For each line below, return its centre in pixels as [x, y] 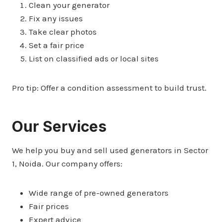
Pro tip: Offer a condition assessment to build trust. [109, 87]
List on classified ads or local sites [94, 58]
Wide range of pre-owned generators [99, 193]
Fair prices [49, 206]
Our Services [59, 126]
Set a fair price [56, 45]
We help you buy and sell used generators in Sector [110, 150]
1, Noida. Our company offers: [67, 163]
